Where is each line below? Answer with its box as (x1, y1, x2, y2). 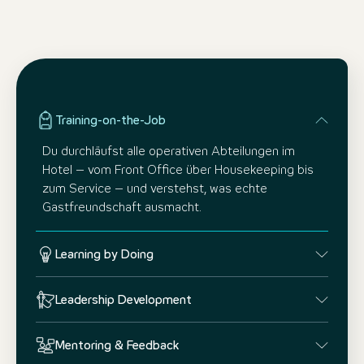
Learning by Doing (55, 249, 154, 261)
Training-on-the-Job (55, 115, 167, 127)
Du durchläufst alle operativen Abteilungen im (42, 145, 295, 158)
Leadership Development (55, 294, 192, 306)
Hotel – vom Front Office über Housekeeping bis (42, 164, 314, 176)
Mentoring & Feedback (55, 340, 180, 352)
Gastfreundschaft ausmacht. (42, 201, 201, 214)
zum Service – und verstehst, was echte (42, 183, 267, 195)
